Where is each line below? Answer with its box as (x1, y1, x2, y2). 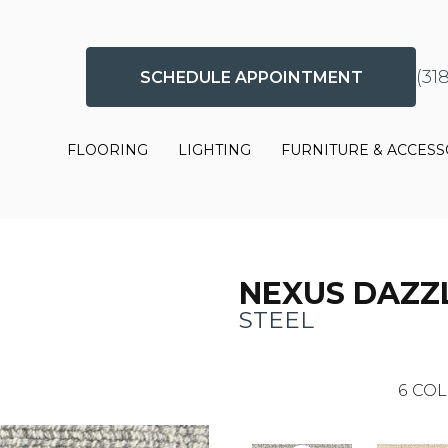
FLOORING (67, 141, 149, 160)
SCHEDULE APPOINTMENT (139, 67, 363, 87)
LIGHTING (178, 141, 252, 160)
